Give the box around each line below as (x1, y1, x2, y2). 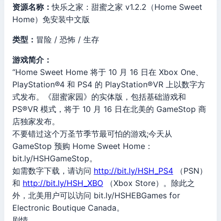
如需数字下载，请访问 (12, 166, 94, 176)
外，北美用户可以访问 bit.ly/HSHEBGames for (12, 190, 180, 200)
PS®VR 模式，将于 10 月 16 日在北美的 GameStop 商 (12, 104, 206, 114)
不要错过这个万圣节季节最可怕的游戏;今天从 (12, 129, 172, 139)
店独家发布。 (12, 116, 60, 126)
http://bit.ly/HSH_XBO (23, 178, 103, 188)
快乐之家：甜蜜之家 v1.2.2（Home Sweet (52, 2, 202, 12)
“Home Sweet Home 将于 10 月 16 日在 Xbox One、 (12, 67, 203, 77)
